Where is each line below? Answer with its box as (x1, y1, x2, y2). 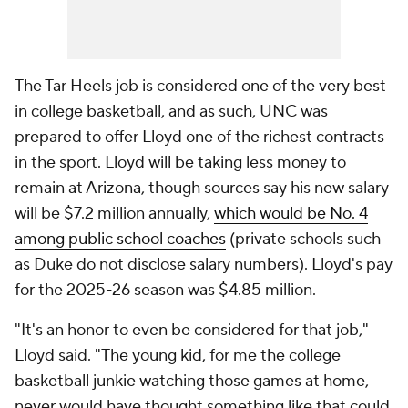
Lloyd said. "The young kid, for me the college (15, 345, 341, 366)
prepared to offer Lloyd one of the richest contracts (15, 127, 384, 148)
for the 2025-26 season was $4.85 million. (15, 280, 320, 301)
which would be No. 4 (214, 203, 368, 224)
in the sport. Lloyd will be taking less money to (15, 152, 346, 173)
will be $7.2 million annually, (15, 203, 214, 224)
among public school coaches (15, 229, 226, 250)
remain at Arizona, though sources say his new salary (15, 178, 389, 199)
